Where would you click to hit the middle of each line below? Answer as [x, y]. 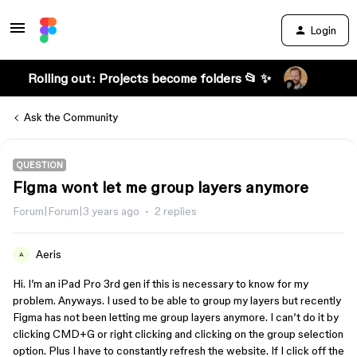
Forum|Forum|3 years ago [76, 211]
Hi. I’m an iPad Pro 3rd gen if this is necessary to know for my [161, 284]
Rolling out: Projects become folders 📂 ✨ [149, 78]
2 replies [176, 211]
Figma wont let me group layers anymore [161, 187]
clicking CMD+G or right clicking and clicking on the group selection [178, 334]
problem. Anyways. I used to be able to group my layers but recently [177, 300]
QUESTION [39, 165]
